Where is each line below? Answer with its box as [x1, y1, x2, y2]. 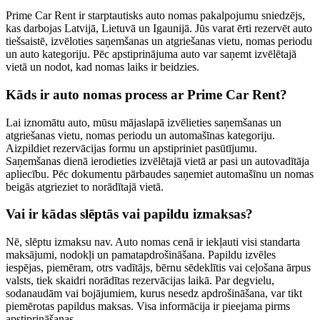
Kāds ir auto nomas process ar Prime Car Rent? [6, 86, 287, 102]
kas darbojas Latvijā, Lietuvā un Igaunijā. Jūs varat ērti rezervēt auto [6, 22, 312, 35]
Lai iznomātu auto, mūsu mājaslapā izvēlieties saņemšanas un [6, 116, 281, 129]
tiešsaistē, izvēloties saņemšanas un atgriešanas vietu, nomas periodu [6, 35, 312, 48]
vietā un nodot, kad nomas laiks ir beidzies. [6, 61, 199, 74]
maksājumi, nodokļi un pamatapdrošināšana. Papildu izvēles [6, 248, 276, 261]
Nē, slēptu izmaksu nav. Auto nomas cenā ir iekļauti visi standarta [6, 235, 300, 248]
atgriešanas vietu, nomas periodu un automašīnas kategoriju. [6, 129, 275, 141]
